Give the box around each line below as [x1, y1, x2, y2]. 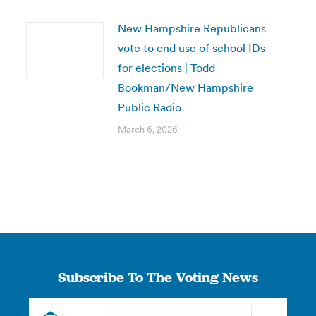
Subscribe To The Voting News [57, 268, 258, 286]
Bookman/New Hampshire [117, 80, 253, 95]
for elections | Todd [117, 61, 215, 75]
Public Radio [117, 100, 181, 114]
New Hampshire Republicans [117, 21, 266, 35]
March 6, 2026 [117, 123, 178, 135]
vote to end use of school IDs [117, 41, 265, 55]
